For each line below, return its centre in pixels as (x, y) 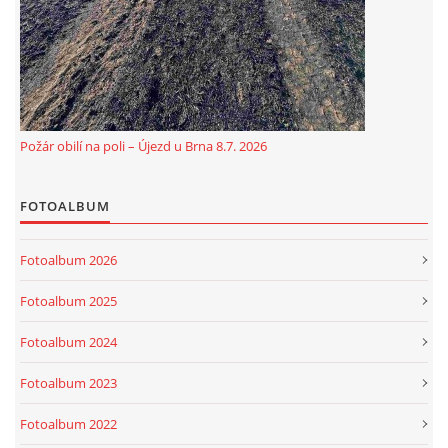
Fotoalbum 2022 (68, 424)
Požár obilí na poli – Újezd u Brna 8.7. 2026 (143, 146)
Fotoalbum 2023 (68, 383)
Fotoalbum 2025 (68, 301)
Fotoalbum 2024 (68, 342)
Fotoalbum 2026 (68, 260)
